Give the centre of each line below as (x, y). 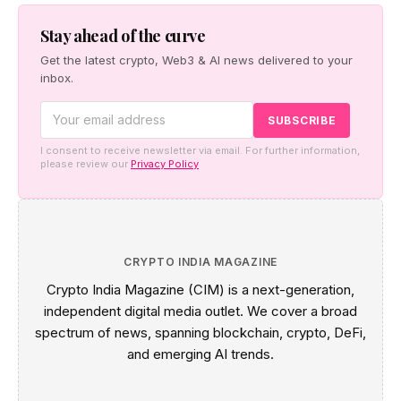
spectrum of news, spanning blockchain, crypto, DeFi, (200, 333)
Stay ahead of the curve (123, 36)
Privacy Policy (165, 164)
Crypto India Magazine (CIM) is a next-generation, (200, 290)
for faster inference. (92, 27)
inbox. (57, 78)
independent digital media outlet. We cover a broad (200, 311)
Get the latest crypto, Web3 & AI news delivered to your (196, 60)
